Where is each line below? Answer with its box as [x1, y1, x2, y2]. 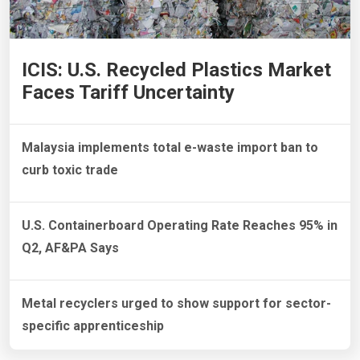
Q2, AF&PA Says [22, 240, 119, 256]
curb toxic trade [22, 162, 118, 178]
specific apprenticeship [22, 318, 164, 334]
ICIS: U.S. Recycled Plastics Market [22, 59, 331, 82]
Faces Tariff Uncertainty [22, 81, 235, 104]
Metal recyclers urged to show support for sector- [22, 296, 331, 312]
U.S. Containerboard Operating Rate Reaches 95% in [22, 218, 337, 234]
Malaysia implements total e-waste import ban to [22, 140, 318, 156]
